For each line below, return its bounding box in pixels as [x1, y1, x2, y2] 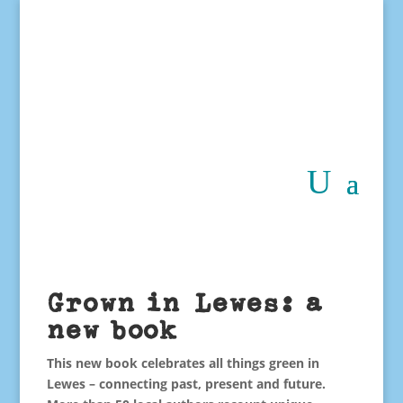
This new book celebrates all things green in [46, 354, 319, 372]
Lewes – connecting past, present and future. [46, 375, 326, 392]
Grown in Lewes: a [46, 285, 323, 321]
